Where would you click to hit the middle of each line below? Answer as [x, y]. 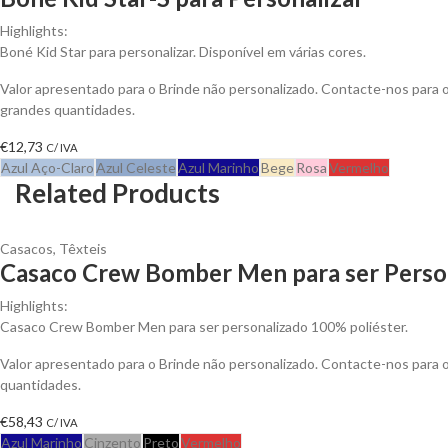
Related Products [117, 192]
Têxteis [83, 248]
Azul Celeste [136, 167]
